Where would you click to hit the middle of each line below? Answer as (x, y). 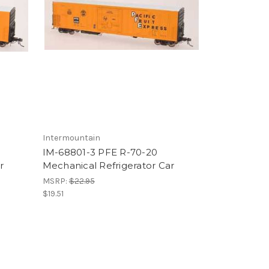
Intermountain (71, 138)
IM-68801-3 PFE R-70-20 (100, 152)
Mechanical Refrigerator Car (108, 165)
